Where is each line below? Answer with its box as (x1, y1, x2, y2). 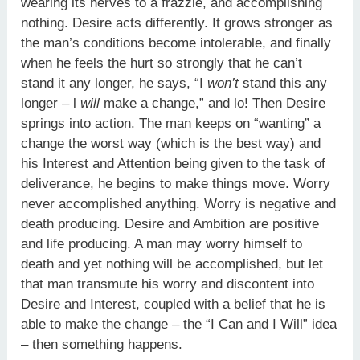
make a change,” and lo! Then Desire (104, 95, 326, 111)
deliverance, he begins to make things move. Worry (21, 175, 331, 191)
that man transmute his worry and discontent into (21, 276, 315, 292)
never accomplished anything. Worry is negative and (21, 195, 337, 211)
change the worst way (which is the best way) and (21, 135, 321, 151)
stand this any (243, 75, 328, 91)
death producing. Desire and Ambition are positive (21, 215, 320, 231)
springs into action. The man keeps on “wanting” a (21, 115, 321, 131)
